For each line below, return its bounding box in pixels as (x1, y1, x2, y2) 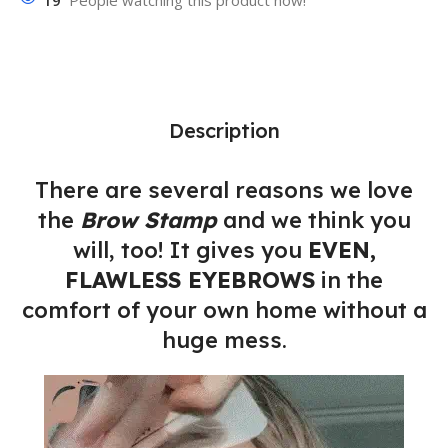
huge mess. (161, 326, 287, 355)
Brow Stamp (79, 206, 223, 235)
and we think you (222, 206, 411, 235)
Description (168, 118, 280, 144)
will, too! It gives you (72, 236, 308, 265)
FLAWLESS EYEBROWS (65, 266, 315, 295)
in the (315, 266, 383, 295)
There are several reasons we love (35, 176, 413, 205)
